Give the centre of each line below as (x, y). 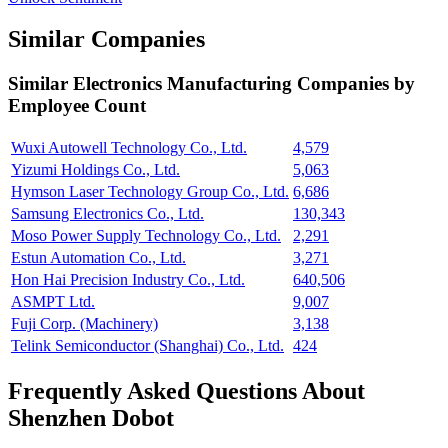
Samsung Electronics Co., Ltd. (107, 214)
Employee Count (77, 106)
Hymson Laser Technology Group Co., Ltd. (150, 192)
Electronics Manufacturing (185, 84)
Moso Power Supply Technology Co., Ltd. (146, 236)
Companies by (356, 84)
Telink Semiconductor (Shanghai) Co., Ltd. (147, 346)
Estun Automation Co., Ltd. (98, 258)
